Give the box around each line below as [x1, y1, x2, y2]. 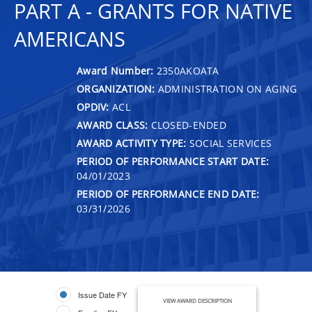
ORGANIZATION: [77, 81, 155, 95]
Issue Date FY [78, 288, 127, 300]
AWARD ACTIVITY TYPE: [77, 136, 187, 150]
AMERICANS [14, 25, 125, 53]
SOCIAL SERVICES [186, 136, 272, 150]
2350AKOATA [156, 63, 219, 77]
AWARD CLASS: [77, 118, 148, 132]
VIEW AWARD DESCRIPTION [162, 296, 232, 304]
